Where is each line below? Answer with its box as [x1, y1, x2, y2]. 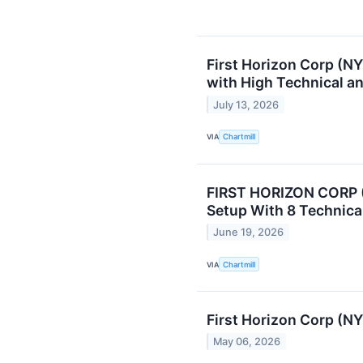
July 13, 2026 [213, 98, 280, 111]
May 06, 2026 [213, 335, 281, 348]
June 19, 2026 [213, 225, 284, 238]
